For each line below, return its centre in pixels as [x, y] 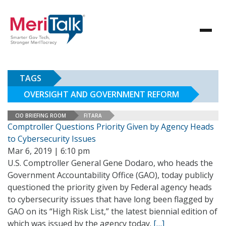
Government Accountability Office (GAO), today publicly [110, 175]
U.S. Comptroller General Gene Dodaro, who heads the [110, 163]
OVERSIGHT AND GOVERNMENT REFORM [101, 94]
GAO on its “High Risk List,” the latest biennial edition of [112, 211]
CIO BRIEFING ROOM [41, 115]
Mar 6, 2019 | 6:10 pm [49, 151]
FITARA [93, 115]
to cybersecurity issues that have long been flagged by [110, 199]
